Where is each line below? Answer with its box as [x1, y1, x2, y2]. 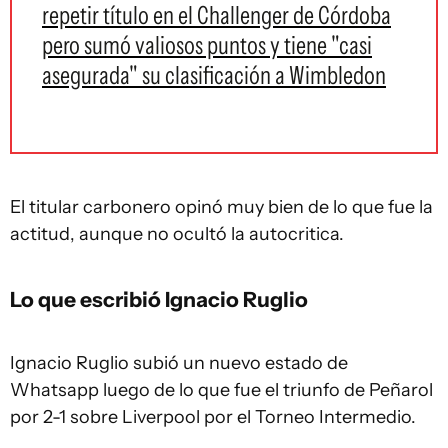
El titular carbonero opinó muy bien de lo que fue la [10, 196, 433, 218]
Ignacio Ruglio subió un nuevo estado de [10, 352, 348, 374]
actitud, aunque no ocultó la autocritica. [10, 223, 344, 245]
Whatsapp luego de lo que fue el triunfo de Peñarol [10, 379, 433, 401]
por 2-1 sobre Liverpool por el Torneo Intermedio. [10, 406, 416, 428]
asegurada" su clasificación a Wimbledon [42, 60, 386, 90]
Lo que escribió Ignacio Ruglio [10, 286, 308, 312]
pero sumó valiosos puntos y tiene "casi [42, 30, 372, 60]
